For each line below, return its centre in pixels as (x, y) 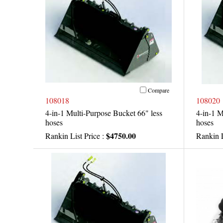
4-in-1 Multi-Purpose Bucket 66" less (104, 113)
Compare (158, 90)
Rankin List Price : (76, 136)
